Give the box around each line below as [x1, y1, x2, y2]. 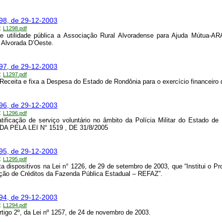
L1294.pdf [3, 202, 27, 209]
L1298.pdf [3, 25, 27, 32]
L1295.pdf [3, 156, 27, 163]
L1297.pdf [3, 71, 27, 78]
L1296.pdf [3, 110, 27, 116]
